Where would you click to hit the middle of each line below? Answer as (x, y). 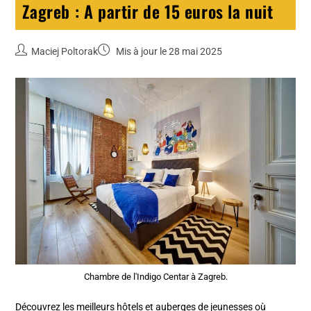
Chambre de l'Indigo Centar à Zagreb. (155, 277)
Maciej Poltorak (65, 52)
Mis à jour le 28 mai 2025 (168, 52)
